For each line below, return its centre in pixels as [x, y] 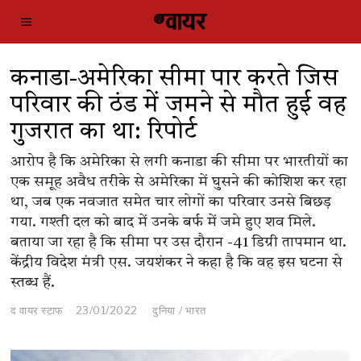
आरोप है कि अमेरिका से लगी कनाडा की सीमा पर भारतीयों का [180, 162]
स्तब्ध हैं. [33, 283]
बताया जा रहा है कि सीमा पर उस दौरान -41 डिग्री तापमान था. [179, 243]
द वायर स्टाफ [37, 310]
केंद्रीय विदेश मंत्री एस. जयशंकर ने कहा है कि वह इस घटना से [177, 263]
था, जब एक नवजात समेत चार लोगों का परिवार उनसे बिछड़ [171, 202]
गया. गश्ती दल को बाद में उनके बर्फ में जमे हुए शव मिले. [164, 222]
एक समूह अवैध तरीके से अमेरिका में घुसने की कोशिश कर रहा [179, 182]
